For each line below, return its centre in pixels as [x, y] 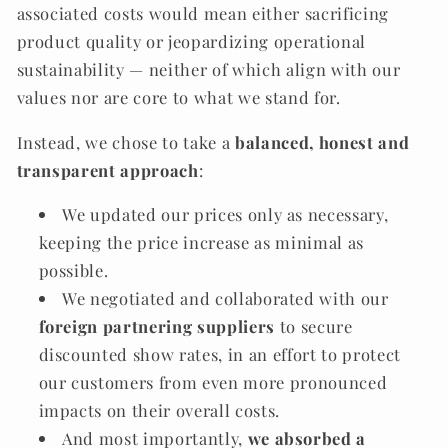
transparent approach [107, 169]
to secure [313, 326]
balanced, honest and [322, 141]
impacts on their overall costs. [159, 410]
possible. [73, 270]
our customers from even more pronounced [213, 382]
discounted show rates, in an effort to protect [219, 354]
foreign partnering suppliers [156, 326]
